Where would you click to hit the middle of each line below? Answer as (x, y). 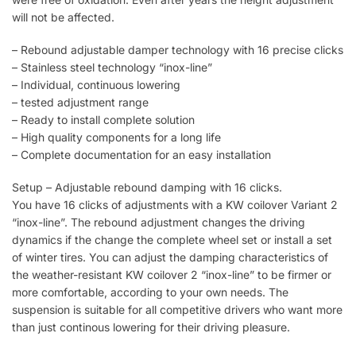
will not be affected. (63, 17)
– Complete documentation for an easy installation (141, 155)
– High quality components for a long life (116, 137)
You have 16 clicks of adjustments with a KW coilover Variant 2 (175, 205)
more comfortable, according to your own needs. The (150, 292)
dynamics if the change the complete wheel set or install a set (172, 240)
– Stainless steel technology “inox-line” (112, 68)
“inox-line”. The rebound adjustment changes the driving (159, 222)
